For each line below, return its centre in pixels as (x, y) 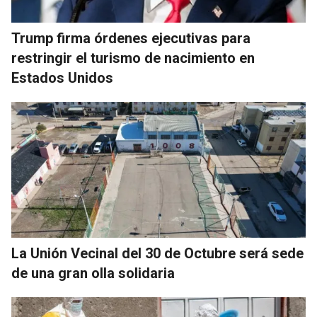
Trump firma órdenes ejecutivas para (131, 39)
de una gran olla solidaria (93, 273)
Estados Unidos (62, 78)
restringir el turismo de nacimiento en (133, 58)
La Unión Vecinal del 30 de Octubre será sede (157, 254)
